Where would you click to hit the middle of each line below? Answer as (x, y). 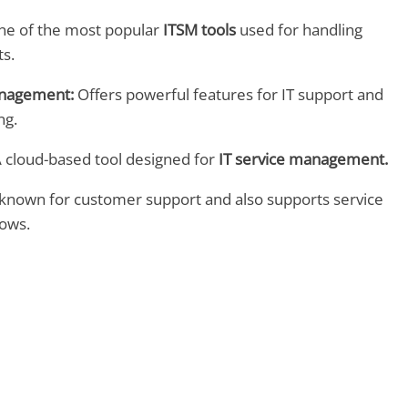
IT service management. (303, 158)
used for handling (299, 30)
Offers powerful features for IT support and (228, 95)
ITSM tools (199, 30)
